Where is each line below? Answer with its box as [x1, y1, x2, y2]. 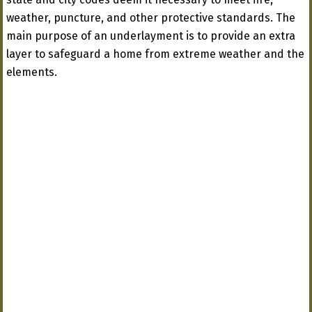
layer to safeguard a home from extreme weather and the [6, 47, 304, 61]
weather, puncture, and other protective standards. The [6, 11, 295, 25]
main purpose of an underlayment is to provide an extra [6, 29, 295, 43]
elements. [6, 65, 57, 79]
